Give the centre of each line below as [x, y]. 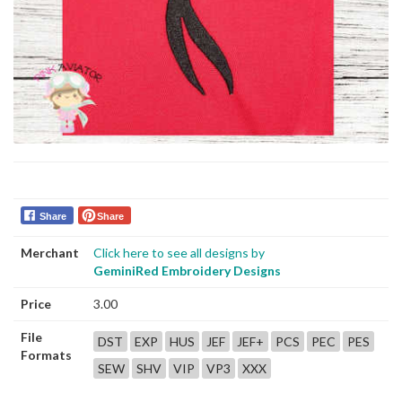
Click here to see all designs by [179, 252]
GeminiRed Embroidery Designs [187, 270]
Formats [46, 354]
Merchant [50, 252]
